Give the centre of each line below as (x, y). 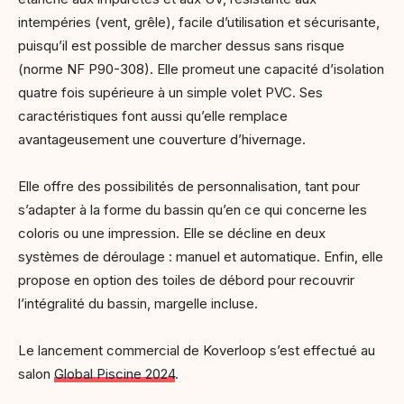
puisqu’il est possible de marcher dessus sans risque (181, 45)
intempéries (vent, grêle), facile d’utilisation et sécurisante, (199, 22)
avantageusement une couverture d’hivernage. (162, 139)
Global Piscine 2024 (115, 373)
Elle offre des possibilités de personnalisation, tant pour (189, 186)
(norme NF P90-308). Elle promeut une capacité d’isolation (201, 69)
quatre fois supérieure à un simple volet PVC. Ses (170, 92)
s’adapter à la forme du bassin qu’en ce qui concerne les (193, 209)
